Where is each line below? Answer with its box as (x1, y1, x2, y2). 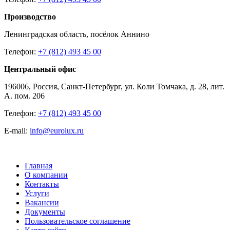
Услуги (25, 189, 49, 198)
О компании (25, 170, 68, 180)
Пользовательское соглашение (25, 217, 130, 226)
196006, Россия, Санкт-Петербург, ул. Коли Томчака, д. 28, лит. (4, 82, 224, 91)
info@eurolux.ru (30, 126, 84, 136)
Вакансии (25, 198, 59, 207)
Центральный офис (4, 65, 76, 74)
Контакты (25, 180, 59, 189)
